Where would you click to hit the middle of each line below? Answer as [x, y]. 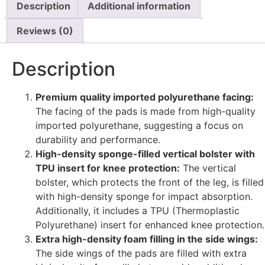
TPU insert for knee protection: [108, 168]
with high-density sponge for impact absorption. [144, 197]
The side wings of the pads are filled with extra [141, 253]
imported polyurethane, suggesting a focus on [139, 126]
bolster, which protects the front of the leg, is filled [150, 182]
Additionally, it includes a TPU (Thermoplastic [138, 211]
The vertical [208, 168]
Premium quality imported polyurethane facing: [145, 97]
